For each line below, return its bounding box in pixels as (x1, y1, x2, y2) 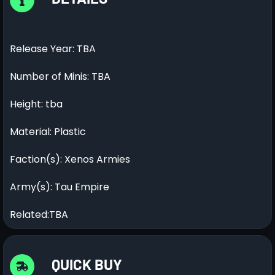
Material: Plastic (10, 124, 86, 139)
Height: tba (10, 96, 63, 111)
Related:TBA (10, 207, 68, 222)
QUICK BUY (52, 255, 123, 273)
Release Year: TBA (10, 41, 96, 56)
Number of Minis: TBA (10, 69, 110, 83)
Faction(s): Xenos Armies (10, 152, 130, 166)
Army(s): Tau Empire (10, 179, 109, 194)
